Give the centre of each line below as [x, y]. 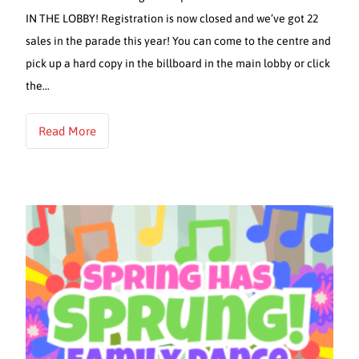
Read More [68, 131]
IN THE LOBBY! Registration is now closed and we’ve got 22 [172, 18]
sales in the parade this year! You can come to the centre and [179, 40]
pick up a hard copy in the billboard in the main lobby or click [178, 63]
